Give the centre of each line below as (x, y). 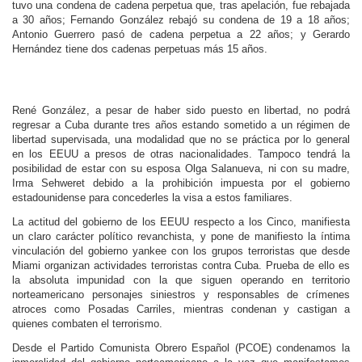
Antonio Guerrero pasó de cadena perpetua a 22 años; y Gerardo (181, 34)
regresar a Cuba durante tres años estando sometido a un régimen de (181, 125)
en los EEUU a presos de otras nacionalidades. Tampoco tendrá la (181, 154)
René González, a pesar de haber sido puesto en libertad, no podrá (181, 110)
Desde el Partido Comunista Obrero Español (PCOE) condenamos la (181, 348)
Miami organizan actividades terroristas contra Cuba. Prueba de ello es (181, 265)
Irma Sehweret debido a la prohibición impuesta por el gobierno (181, 183)
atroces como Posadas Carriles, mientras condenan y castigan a (181, 309)
